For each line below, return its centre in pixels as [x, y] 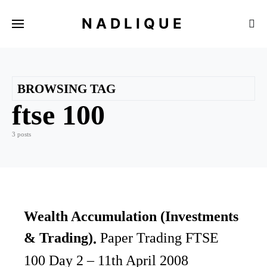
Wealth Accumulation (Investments [131, 216]
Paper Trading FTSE [159, 238]
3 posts [21, 134]
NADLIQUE [133, 23]
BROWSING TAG [66, 89]
